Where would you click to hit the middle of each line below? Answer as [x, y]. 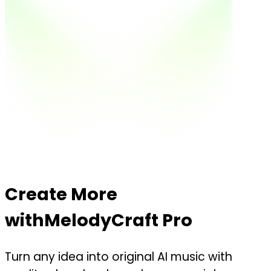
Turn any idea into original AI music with [119, 256]
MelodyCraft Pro [118, 220]
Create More [61, 194]
